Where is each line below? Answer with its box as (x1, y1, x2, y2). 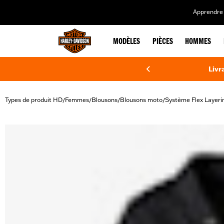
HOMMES (185, 37, 211, 46)
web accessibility (61, 3, 109, 11)
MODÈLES (113, 37, 140, 46)
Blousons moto (120, 96, 162, 103)
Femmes (65, 96, 89, 103)
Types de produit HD (5, 96, 62, 103)
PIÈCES (152, 37, 173, 46)
